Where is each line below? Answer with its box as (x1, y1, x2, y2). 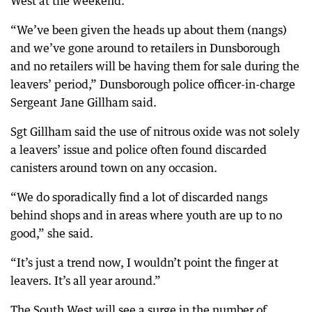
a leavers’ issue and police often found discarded (10, 142, 267, 157)
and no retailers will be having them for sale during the (10, 58, 299, 73)
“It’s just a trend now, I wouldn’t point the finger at (10, 255, 279, 270)
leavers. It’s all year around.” (10, 273, 161, 288)
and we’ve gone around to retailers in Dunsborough (10, 40, 280, 55)
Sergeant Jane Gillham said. (10, 95, 157, 109)
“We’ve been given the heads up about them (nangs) (10, 22, 287, 37)
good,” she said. (10, 226, 93, 240)
